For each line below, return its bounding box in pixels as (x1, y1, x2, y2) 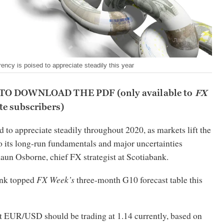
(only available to (114, 87, 195, 98)
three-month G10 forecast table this (74, 173, 202, 185)
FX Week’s (36, 173, 74, 185)
